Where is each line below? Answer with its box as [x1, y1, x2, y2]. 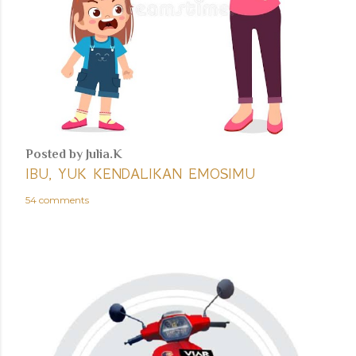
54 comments [25, 193, 89, 206]
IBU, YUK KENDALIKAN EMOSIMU [25, 164, 255, 183]
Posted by [25, 146, 86, 161]
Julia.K [86, 146, 122, 161]
